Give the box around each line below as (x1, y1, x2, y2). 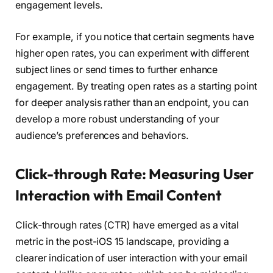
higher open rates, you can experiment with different (15, 47, 249, 59)
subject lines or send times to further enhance (15, 63, 218, 76)
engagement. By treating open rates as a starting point (15, 80, 257, 92)
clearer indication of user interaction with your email (15, 252, 247, 264)
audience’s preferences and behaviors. (15, 129, 190, 141)
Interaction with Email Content (15, 186, 222, 204)
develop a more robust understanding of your (15, 113, 219, 125)
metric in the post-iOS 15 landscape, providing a (15, 235, 230, 247)
